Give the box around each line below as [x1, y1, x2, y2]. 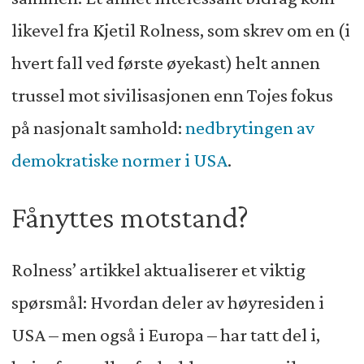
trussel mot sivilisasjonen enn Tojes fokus [11, 84, 333, 106]
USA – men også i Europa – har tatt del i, [11, 324, 320, 346]
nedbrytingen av [184, 116, 314, 138]
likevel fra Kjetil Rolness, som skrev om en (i [11, 19, 350, 41]
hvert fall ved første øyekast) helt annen [11, 51, 320, 73]
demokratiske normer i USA [11, 149, 227, 171]
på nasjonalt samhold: [11, 116, 185, 138]
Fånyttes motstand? [11, 200, 249, 235]
